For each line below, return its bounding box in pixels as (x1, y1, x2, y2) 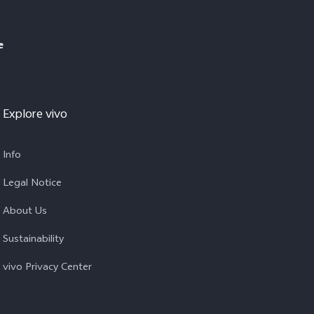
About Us (3, 203, 47, 221)
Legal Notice (3, 175, 62, 193)
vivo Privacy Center (3, 259, 92, 277)
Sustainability (3, 231, 64, 249)
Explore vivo (3, 105, 67, 125)
